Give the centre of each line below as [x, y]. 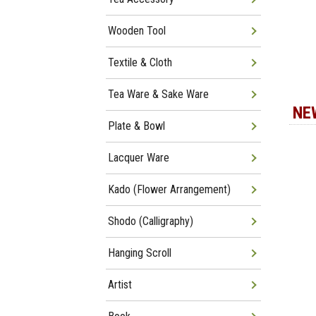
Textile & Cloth [140, 62]
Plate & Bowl [136, 126]
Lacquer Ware [139, 158]
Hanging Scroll [140, 253]
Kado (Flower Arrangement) [169, 189]
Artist [120, 285]
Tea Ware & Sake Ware [158, 94]
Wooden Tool [137, 31]
